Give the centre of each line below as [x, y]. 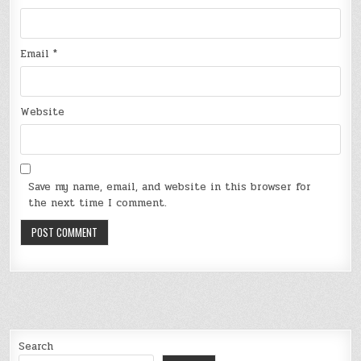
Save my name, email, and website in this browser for [170, 187]
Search [36, 347]
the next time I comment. [98, 203]
